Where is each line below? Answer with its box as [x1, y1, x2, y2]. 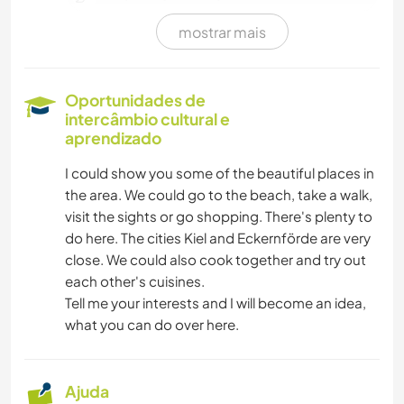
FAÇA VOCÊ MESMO [104, 173, 237, 191]
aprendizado [65, 127, 161, 148]
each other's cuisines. [65, 271, 205, 289]
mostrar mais [179, 22, 266, 41]
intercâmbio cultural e [65, 108, 230, 129]
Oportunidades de [65, 89, 206, 110]
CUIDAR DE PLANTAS [104, 32, 239, 50]
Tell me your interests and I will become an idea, [65, 293, 366, 311]
